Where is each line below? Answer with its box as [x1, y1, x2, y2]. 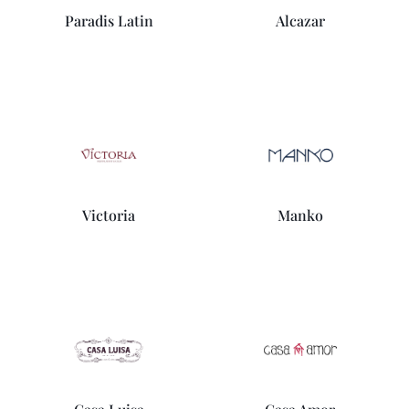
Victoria [82, 205, 136, 225]
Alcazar [275, 11, 325, 30]
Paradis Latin [64, 11, 153, 30]
